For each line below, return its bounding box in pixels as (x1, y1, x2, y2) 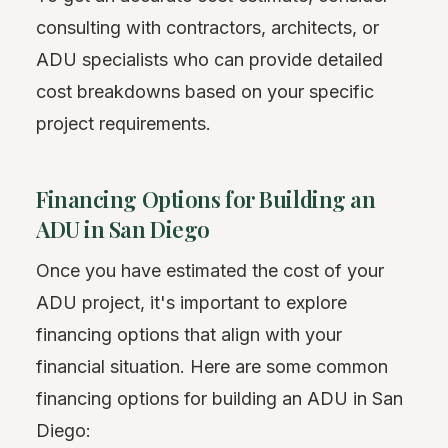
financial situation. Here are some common (36, 355, 388, 377)
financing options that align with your (36, 323, 342, 345)
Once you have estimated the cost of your (36, 259, 384, 281)
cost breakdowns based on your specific (36, 80, 374, 102)
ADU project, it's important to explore (36, 291, 347, 313)
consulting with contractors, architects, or (36, 16, 379, 38)
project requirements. (36, 112, 211, 134)
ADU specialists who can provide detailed (36, 48, 383, 70)
